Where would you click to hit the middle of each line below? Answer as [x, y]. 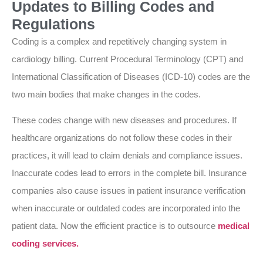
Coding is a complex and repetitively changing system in [119, 41]
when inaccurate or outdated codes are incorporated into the [126, 208]
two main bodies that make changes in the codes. [106, 94]
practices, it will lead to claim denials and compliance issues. [127, 156]
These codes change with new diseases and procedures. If [124, 120]
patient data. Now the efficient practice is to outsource [115, 226]
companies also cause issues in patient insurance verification [129, 191]
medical [234, 226]
